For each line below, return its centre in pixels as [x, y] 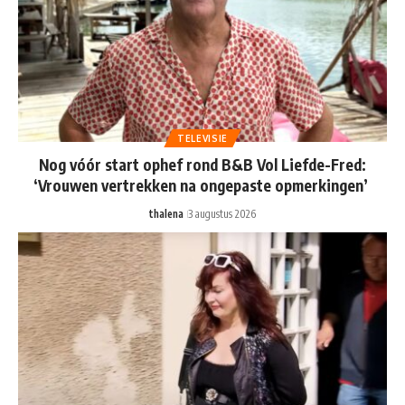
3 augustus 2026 [222, 214]
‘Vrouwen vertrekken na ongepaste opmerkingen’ [202, 186]
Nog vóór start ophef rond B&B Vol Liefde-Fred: [202, 165]
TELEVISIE [202, 139]
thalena [166, 214]
